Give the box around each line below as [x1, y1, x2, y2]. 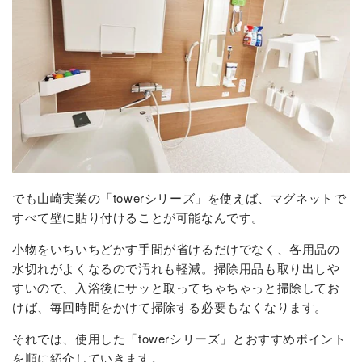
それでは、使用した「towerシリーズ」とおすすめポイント [12, 329, 347, 347]
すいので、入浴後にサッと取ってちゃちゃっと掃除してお [12, 278, 340, 296]
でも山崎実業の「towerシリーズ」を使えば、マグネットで [12, 188, 347, 206]
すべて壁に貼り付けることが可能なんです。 [12, 208, 264, 225]
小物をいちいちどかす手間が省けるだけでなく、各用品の [12, 239, 340, 257]
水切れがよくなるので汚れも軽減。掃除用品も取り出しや [12, 259, 340, 276]
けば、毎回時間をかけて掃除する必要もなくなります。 [12, 297, 327, 315]
